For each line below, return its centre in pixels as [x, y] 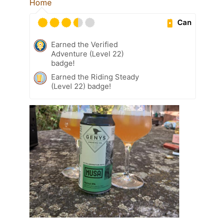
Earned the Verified [84, 44]
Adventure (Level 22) [87, 54]
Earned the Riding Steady [95, 77]
